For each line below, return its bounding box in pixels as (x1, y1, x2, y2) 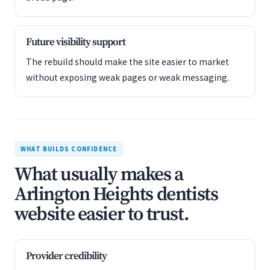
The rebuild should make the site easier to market (26, 56, 229, 67)
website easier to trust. (14, 202, 189, 227)
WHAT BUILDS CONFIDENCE (20, 145, 118, 153)
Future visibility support (26, 36, 125, 49)
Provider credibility (26, 250, 107, 263)
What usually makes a (14, 163, 183, 187)
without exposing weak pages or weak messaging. (26, 72, 229, 83)
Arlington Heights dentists (14, 183, 218, 207)
